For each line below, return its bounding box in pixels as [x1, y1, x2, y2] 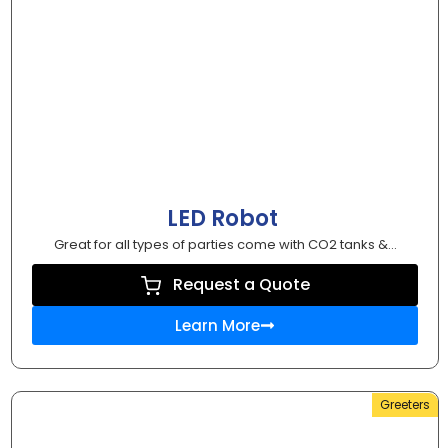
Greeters [380, 396, 430, 414]
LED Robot [167, 203, 283, 235]
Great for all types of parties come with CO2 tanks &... [53, 235, 397, 255]
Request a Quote [172, 273, 310, 297]
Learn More [175, 315, 260, 337]
